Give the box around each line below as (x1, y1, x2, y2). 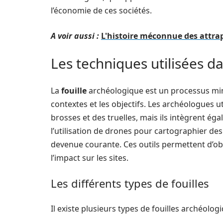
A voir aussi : (51, 30, 99, 41)
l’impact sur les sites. (51, 152, 128, 163)
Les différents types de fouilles (51, 176, 209, 191)
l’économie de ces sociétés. (51, 5, 152, 16)
